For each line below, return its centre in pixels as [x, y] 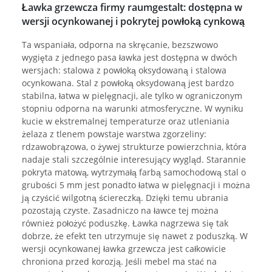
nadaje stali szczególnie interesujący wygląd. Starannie [134, 160]
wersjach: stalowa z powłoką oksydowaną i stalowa [124, 70]
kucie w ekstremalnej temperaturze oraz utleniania [126, 121]
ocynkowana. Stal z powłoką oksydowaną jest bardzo [128, 83]
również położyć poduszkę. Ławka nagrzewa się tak [125, 223]
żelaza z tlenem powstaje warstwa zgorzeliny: [114, 134]
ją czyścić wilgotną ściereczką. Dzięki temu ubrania [125, 198]
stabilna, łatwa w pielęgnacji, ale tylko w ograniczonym [132, 96]
